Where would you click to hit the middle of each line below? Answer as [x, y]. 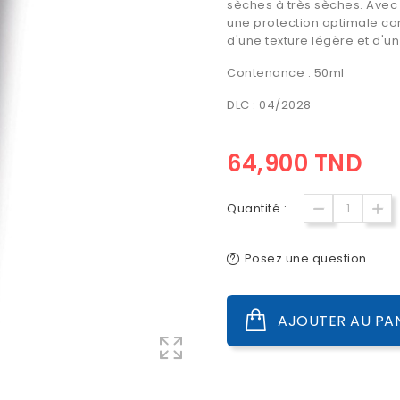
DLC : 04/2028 [269, 105]
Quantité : [257, 208]
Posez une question [305, 258]
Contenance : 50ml [287, 73]
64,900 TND [295, 163]
